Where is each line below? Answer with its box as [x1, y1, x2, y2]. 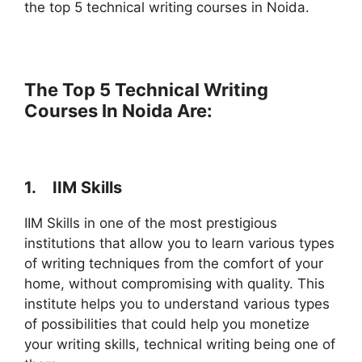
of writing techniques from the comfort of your [24, 255, 323, 272]
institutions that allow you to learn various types [24, 235, 335, 252]
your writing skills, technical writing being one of [24, 336, 335, 353]
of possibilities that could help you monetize [24, 316, 309, 333]
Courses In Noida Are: [24, 99, 213, 121]
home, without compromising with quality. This [24, 276, 325, 293]
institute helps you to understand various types [24, 296, 330, 313]
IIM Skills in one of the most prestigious [24, 215, 277, 232]
